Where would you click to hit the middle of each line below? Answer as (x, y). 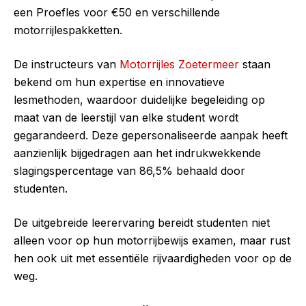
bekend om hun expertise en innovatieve (119, 82)
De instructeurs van (67, 65)
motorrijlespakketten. (68, 30)
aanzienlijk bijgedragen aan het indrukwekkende (137, 153)
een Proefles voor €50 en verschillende (117, 13)
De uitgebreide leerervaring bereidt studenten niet (142, 223)
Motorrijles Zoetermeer (179, 65)
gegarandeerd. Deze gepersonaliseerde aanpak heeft (151, 136)
